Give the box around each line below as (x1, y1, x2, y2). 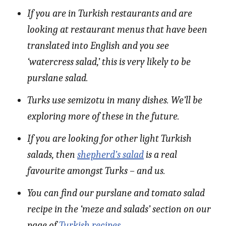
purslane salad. (27, 72, 88, 84)
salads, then (27, 149, 77, 161)
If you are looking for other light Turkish (27, 133, 192, 145)
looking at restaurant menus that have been (27, 24, 207, 36)
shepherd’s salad (77, 149, 144, 161)
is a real (144, 149, 177, 161)
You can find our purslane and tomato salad (27, 187, 205, 199)
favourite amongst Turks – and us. (27, 165, 165, 177)
